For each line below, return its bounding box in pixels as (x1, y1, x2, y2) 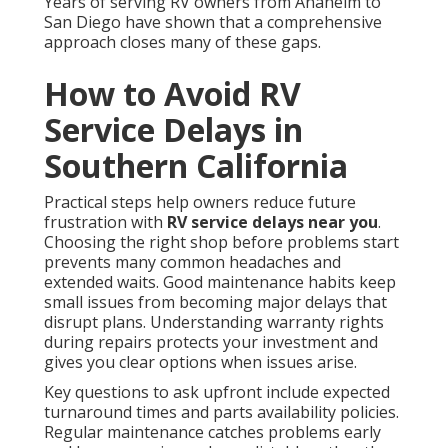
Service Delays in (44, 108, 303, 152)
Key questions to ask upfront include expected (44, 381, 390, 404)
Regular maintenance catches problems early (44, 421, 381, 444)
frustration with (44, 211, 167, 234)
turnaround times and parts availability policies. (44, 401, 399, 424)
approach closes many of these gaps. (44, 31, 321, 54)
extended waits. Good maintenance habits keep (44, 271, 396, 294)
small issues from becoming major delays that (44, 291, 387, 314)
